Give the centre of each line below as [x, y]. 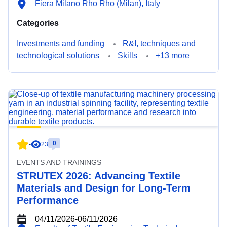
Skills [127, 55]
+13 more [173, 55]
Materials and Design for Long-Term [104, 188]
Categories [38, 23]
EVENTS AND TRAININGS [59, 162]
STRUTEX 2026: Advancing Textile [99, 176]
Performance [48, 200]
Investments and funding [61, 43]
